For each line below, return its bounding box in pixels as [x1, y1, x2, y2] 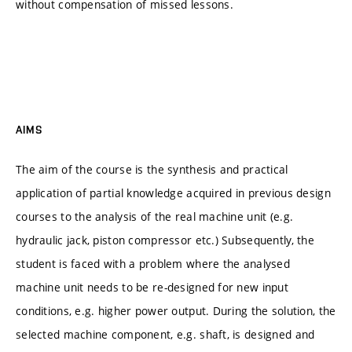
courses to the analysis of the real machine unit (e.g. [16, 208, 294, 224]
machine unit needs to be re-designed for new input [16, 279, 288, 295]
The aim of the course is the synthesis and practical [16, 161, 288, 177]
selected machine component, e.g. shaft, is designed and [16, 326, 315, 342]
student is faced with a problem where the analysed [16, 255, 290, 271]
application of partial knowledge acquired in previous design [16, 185, 331, 200]
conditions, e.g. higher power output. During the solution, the [16, 302, 336, 318]
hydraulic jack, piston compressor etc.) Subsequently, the [16, 232, 314, 247]
